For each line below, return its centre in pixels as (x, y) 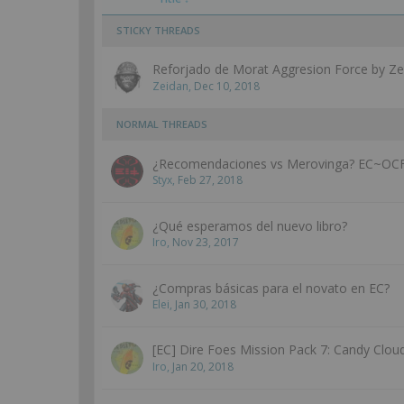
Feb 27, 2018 (210, 180)
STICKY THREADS (158, 30)
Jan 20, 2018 (203, 367)
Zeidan (170, 86)
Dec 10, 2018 (227, 86)
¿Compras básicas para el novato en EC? (271, 288)
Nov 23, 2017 (206, 242)
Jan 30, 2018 (206, 304)
